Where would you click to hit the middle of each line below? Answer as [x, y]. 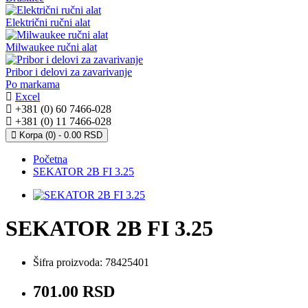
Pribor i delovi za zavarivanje [69, 71]
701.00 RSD [74, 291]
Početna [50, 159]
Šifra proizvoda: [69, 262]
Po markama [33, 84]
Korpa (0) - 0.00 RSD [61, 135]
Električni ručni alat [48, 22]
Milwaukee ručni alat [51, 47]
